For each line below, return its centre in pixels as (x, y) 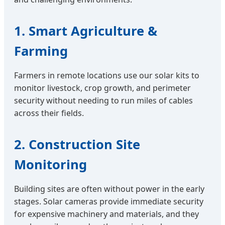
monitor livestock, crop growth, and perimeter (102, 88)
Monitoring (50, 164)
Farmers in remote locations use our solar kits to (107, 75)
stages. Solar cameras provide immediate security (109, 201)
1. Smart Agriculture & (86, 31)
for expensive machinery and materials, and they (106, 214)
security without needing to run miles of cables (103, 100)
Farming (41, 51)
